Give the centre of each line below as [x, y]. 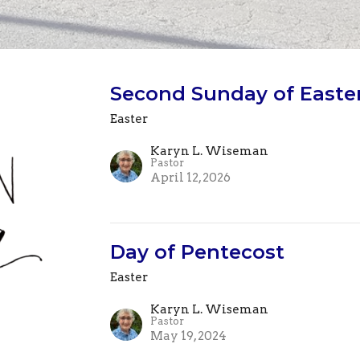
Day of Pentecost [198, 252]
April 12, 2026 [191, 178]
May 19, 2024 [189, 336]
